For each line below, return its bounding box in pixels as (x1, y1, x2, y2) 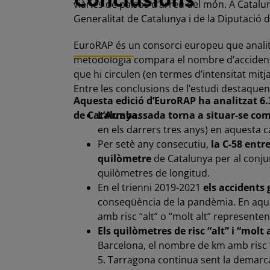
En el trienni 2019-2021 (97, 180, 203, 194)
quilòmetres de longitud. (97, 166, 210, 180)
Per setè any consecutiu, (97, 137, 211, 151)
